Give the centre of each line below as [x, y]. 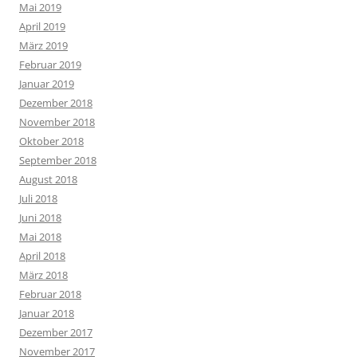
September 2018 [58, 160]
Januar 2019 [47, 84]
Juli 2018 [38, 198]
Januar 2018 [47, 313]
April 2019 [42, 26]
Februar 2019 [50, 65]
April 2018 [42, 256]
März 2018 [43, 275]
